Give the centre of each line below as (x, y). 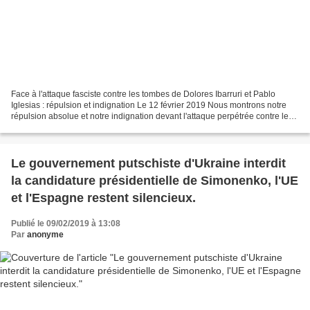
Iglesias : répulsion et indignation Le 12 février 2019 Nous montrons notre (149, 106)
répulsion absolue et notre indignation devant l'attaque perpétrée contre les (152, 117)
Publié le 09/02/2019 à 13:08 (66, 224)
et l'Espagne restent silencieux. (103, 198)
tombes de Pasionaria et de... (66, 128)
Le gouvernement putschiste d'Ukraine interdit (148, 164)
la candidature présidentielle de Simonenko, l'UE (155, 181)
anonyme (45, 235)
